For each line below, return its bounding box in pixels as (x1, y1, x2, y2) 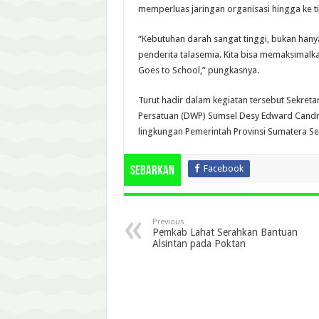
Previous (152, 216, 184, 226)
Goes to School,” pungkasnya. (137, 64, 259, 75)
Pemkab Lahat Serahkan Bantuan (152, 226, 298, 238)
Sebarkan (130, 164, 174, 178)
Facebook (203, 162, 244, 174)
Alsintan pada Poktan (152, 237, 246, 249)
